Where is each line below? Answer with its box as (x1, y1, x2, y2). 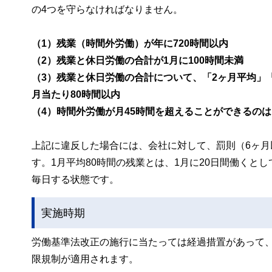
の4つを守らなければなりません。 (32, 4, 183, 15)
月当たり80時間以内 (32, 89, 120, 100)
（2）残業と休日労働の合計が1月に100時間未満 (32, 55, 243, 66)
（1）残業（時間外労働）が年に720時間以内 (32, 38, 228, 49)
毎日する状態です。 (32, 174, 119, 185)
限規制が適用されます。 (32, 254, 138, 264)
